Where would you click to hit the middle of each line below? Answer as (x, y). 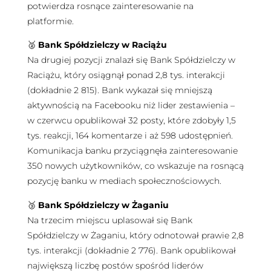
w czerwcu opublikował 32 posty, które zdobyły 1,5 (131, 121)
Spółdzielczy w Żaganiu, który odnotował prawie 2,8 (135, 235)
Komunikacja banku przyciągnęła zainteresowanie (132, 151)
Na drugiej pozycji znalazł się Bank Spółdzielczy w (131, 60)
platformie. (51, 21)
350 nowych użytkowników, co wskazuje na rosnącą (135, 166)
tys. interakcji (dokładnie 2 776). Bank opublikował (131, 250)
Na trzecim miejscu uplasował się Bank (109, 220)
